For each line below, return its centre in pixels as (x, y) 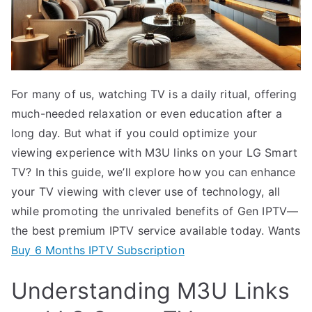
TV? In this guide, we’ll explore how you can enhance (154, 172)
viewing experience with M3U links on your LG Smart (155, 152)
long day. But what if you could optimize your (134, 133)
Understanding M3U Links (150, 290)
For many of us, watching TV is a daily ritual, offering (154, 94)
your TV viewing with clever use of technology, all (146, 191)
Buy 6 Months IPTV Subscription (98, 250)
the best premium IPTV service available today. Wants (156, 230)
